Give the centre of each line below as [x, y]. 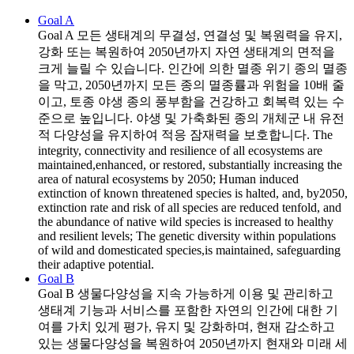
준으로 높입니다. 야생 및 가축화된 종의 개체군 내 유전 [191, 119]
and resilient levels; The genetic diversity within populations [187, 236]
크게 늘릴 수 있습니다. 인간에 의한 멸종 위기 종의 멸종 [193, 69]
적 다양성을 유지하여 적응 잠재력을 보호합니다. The [185, 135]
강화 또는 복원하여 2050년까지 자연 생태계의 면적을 [186, 52]
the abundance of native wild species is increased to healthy [186, 222]
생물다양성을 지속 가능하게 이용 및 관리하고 [204, 294]
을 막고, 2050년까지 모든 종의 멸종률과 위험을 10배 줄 [191, 85]
